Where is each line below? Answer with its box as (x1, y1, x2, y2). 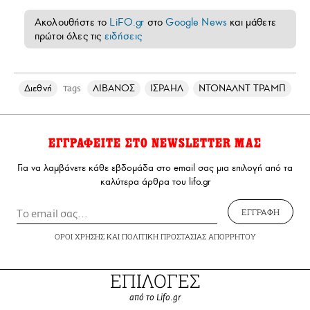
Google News (165, 15, 228, 28)
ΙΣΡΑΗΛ (150, 82, 183, 94)
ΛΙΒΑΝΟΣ (92, 82, 136, 94)
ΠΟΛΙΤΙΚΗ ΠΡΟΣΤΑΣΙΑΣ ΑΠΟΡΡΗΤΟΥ (121, 230, 256, 241)
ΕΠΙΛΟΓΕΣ (110, 268, 200, 293)
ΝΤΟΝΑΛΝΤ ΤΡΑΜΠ (198, 82, 286, 94)
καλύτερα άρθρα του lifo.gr (100, 175, 210, 188)
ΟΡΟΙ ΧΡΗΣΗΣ (54, 230, 104, 241)
